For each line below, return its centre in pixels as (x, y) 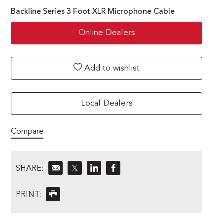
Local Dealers (107, 103)
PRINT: (28, 195)
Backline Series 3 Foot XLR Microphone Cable (93, 12)
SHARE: (30, 168)
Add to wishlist (111, 68)
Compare (27, 131)
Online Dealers (107, 33)
